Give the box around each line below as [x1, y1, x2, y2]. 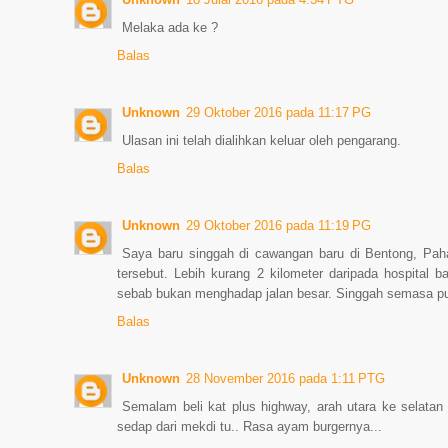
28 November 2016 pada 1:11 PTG [186, 371, 385, 386]
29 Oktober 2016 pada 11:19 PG [186, 218, 371, 233]
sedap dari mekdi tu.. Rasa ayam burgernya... [117, 419, 382, 434]
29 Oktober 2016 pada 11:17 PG [186, 105, 371, 120]
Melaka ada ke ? [122, 20, 218, 35]
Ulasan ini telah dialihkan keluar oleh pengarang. [122, 133, 401, 148]
